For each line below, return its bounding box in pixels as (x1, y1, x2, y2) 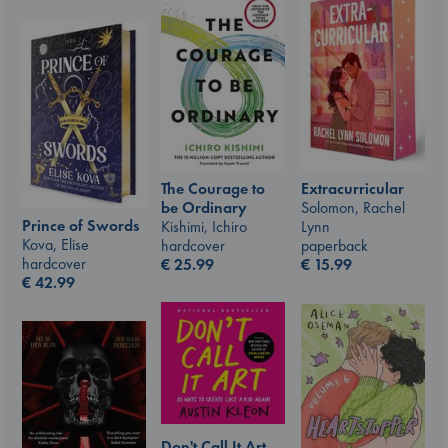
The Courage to (161, 177, 265, 199)
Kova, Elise (22, 233, 89, 255)
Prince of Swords (22, 214, 139, 236)
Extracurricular (301, 178, 404, 200)
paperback (301, 235, 368, 257)
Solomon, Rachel (301, 197, 405, 219)
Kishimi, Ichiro (161, 215, 247, 237)
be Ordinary (161, 196, 247, 218)
